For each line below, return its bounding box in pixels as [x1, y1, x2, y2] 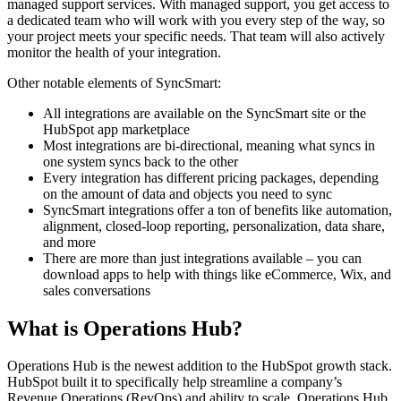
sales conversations [43, 282, 150, 298]
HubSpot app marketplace [43, 121, 190, 137]
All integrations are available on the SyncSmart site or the [43, 105, 366, 121]
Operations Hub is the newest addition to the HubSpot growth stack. [7, 358, 392, 374]
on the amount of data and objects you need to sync [43, 185, 332, 201]
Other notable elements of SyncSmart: [7, 74, 221, 90]
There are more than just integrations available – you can [43, 250, 362, 266]
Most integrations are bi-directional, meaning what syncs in [43, 137, 375, 153]
